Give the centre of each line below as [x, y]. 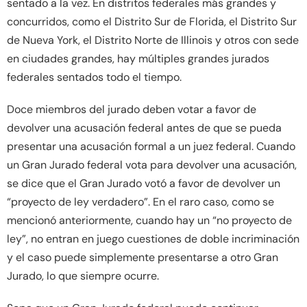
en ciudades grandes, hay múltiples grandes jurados [138, 58]
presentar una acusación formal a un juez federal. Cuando [151, 146]
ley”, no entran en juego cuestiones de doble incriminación [153, 238]
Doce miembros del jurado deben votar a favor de [132, 109]
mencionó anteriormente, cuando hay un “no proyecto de [149, 220]
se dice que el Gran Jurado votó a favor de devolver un [144, 183]
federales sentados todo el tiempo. [94, 77]
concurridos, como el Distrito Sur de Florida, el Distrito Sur [152, 21]
